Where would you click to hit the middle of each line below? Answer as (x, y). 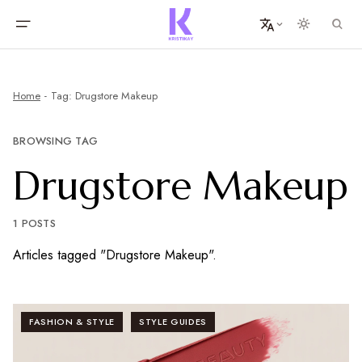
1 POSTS (34, 223)
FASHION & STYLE (72, 322)
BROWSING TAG (56, 141)
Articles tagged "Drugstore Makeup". (115, 255)
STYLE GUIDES (173, 322)
